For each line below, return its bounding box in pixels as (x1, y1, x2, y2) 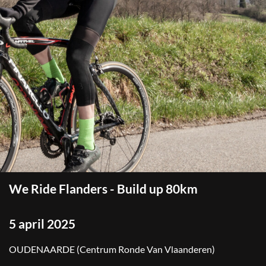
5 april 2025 (9, 216, 75, 232)
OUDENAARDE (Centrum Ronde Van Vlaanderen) (9, 243, 215, 255)
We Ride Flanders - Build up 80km (9, 181, 198, 197)
